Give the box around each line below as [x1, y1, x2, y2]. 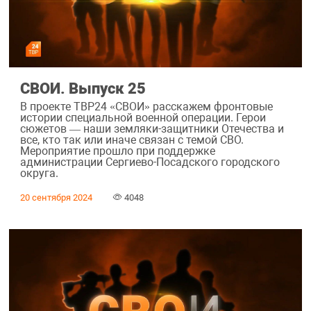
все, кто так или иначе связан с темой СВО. [19, 133, 244, 146]
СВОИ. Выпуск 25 [19, 79, 146, 98]
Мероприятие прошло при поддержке [19, 144, 215, 158]
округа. [19, 166, 58, 180]
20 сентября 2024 [19, 192, 92, 203]
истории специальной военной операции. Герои [19, 110, 266, 124]
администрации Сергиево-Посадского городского [19, 155, 280, 169]
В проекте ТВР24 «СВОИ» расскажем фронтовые [19, 99, 273, 113]
